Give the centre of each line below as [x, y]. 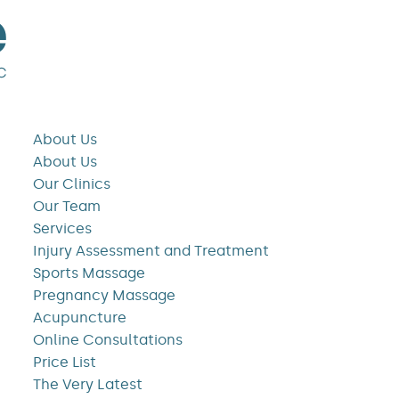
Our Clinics [71, 184]
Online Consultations [107, 340]
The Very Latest [87, 384]
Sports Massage [89, 273]
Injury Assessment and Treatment [151, 251]
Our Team [66, 206]
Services [62, 228]
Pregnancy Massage [104, 295]
